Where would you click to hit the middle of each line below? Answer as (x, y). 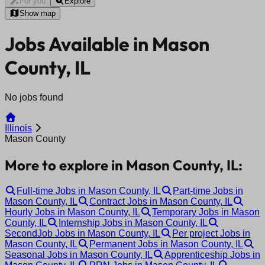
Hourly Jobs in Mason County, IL (72, 212)
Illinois (18, 128)
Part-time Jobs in (208, 190)
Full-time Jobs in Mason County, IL (89, 190)
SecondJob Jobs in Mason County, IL (83, 233)
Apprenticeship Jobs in (212, 254)
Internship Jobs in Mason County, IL (133, 222)
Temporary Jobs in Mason (206, 212)
